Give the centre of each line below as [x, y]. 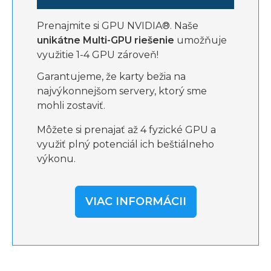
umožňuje [201, 40]
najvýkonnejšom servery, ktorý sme [122, 91]
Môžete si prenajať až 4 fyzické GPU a [126, 130]
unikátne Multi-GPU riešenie [106, 40]
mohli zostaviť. [71, 106]
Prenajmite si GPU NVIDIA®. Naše [118, 26]
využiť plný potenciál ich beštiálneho [126, 144]
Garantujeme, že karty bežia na [111, 77]
